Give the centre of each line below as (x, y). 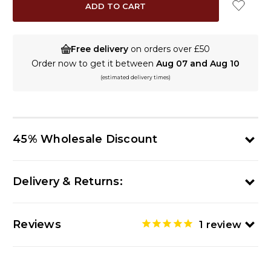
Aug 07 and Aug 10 (198, 64)
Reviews (37, 224)
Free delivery (100, 49)
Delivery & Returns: (68, 182)
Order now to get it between (94, 64)
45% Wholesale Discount (85, 139)
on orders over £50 (169, 49)
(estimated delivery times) (135, 78)
